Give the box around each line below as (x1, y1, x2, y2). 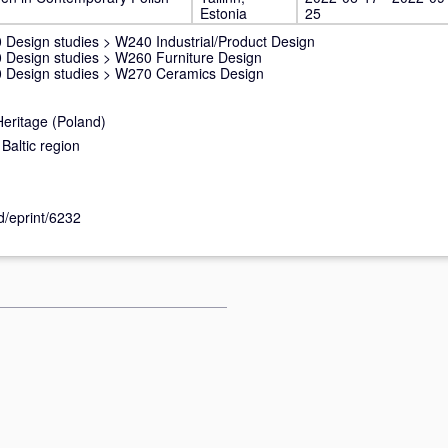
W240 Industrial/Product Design (115, 31, 315, 51)
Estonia (200, 3, 247, 23)
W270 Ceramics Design (115, 63, 264, 83)
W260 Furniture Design (115, 47, 262, 67)
